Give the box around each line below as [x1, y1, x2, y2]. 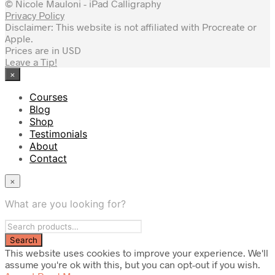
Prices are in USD [5, 44, 81, 56]
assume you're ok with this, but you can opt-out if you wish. [5, 258, 260, 270]
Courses [29, 90, 68, 103]
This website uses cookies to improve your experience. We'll [5, 246, 268, 258]
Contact [29, 152, 67, 165]
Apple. [5, 32, 33, 44]
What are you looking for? [5, 197, 126, 210]
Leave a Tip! [5, 55, 57, 68]
